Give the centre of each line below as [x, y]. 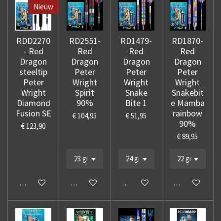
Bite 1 [136, 103]
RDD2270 [34, 41]
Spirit [85, 93]
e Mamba [187, 103]
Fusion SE [33, 113]
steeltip [34, 72]
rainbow [188, 113]
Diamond [33, 103]
